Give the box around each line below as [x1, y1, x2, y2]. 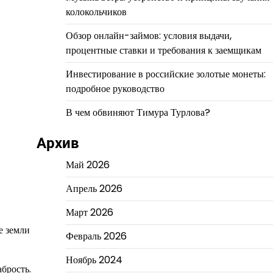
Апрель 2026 [65, 182, 122, 196]
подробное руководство [65, 82, 165, 96]
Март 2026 [65, 205, 113, 219]
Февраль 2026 [65, 229, 127, 243]
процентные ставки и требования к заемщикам [65, 43, 261, 57]
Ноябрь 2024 [65, 253, 122, 267]
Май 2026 [65, 158, 110, 172]
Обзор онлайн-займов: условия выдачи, [65, 29, 232, 43]
